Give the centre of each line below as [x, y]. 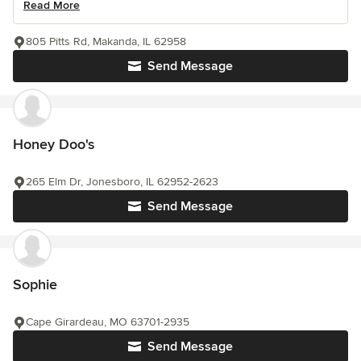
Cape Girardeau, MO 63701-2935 [108, 322]
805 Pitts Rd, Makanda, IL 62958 [106, 42]
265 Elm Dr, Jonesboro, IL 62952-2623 [122, 182]
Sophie [35, 285]
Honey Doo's [54, 145]
